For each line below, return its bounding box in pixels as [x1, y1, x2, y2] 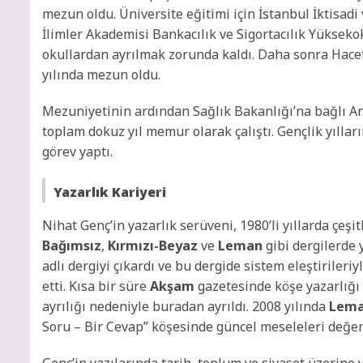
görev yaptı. [42, 142, 113, 160]
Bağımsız [42, 236, 101, 254]
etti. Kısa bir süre [42, 276, 150, 295]
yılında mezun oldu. [42, 65, 160, 83]
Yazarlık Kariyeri [53, 182, 166, 201]
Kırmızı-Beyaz [108, 236, 198, 254]
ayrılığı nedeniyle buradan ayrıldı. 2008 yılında [42, 297, 329, 315]
